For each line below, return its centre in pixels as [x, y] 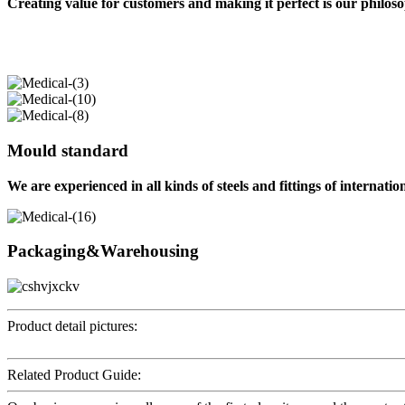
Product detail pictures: [72, 326]
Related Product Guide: [74, 375]
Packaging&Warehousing [103, 251]
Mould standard [68, 150]
